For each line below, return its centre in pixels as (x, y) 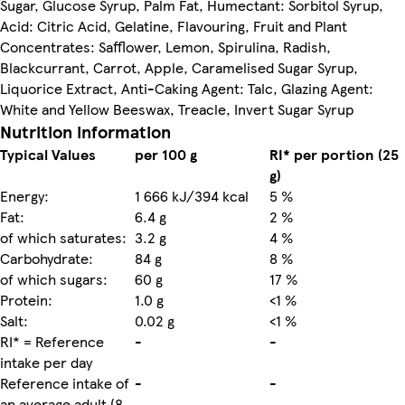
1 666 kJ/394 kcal (192, 195)
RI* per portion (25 (334, 154)
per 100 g (166, 154)
